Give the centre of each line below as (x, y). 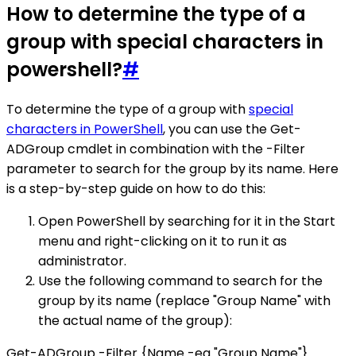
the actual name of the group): (135, 321)
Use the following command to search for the (180, 281)
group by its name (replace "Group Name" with (184, 301)
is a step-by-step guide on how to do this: (136, 189)
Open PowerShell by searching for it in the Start (187, 222)
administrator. (82, 261)
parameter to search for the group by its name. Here (172, 169)
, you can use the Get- (232, 130)
